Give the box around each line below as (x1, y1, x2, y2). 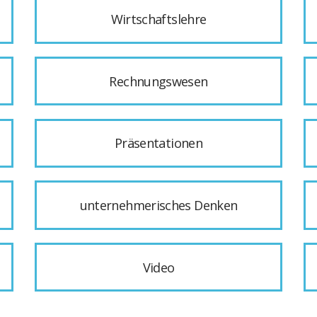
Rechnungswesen (109, 72, 208, 90)
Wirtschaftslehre (110, 11, 207, 28)
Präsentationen (114, 134, 203, 152)
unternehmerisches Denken (79, 196, 238, 214)
